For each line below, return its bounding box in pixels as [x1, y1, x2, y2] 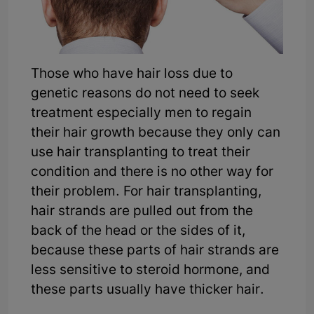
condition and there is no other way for [31, 163, 273, 182]
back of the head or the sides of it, [31, 222, 245, 240]
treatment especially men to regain [31, 104, 252, 123]
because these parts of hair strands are [31, 242, 279, 260]
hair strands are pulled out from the [31, 203, 253, 221]
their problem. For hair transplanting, [31, 183, 261, 201]
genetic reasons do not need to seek [31, 85, 259, 103]
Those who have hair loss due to [31, 65, 233, 83]
